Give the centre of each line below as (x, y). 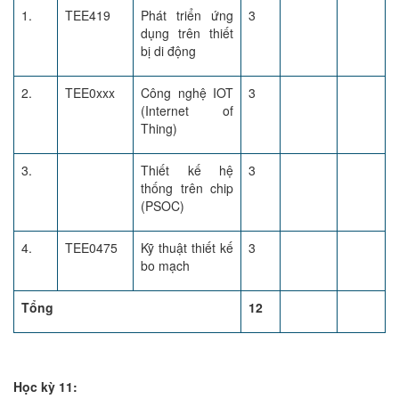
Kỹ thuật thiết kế (187, 248)
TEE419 (88, 15)
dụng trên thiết (187, 33)
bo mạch (165, 265)
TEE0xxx (90, 93)
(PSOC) (163, 206)
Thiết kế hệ (187, 170)
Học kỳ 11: (45, 387)
